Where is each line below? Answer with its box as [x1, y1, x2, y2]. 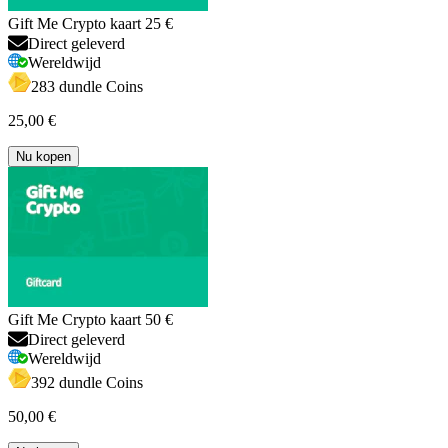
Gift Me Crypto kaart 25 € [8, 14, 173, 32]
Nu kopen [16, 148, 71, 164]
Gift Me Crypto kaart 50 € [8, 310, 173, 328]
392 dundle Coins [31, 373, 143, 391]
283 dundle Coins [31, 77, 143, 95]
